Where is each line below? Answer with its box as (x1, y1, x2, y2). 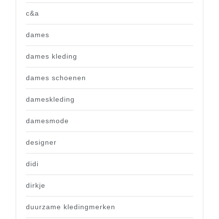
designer (26, 138, 57, 147)
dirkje (26, 181, 45, 190)
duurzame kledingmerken (26, 203, 115, 211)
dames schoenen (26, 74, 86, 82)
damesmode (26, 117, 69, 125)
